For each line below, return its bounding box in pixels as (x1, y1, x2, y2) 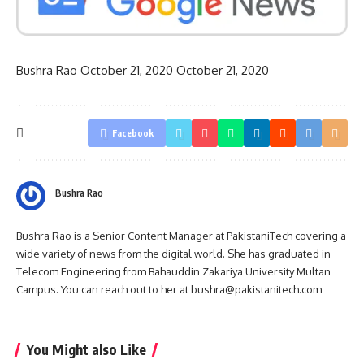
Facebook (112, 127, 154, 138)
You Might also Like (26, 340, 146, 358)
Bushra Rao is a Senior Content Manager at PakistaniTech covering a (16, 228, 346, 242)
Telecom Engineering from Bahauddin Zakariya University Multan (16, 264, 331, 278)
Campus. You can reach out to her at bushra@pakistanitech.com (16, 282, 322, 296)
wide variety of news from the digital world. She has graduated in (16, 246, 331, 260)
